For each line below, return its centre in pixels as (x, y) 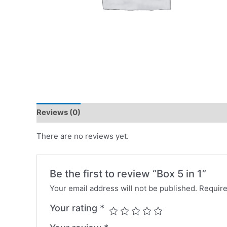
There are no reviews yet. (83, 136)
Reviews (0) (59, 112)
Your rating (75, 208)
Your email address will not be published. (124, 188)
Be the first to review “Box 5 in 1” (128, 174)
